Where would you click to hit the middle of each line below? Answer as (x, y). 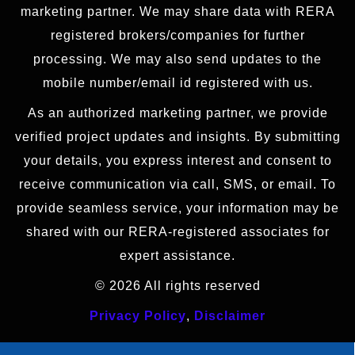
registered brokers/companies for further (177, 36)
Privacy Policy (138, 316)
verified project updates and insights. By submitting (177, 137)
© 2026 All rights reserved (177, 286)
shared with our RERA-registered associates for (177, 232)
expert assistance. (177, 256)
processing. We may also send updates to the (177, 59)
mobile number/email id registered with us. (177, 83)
